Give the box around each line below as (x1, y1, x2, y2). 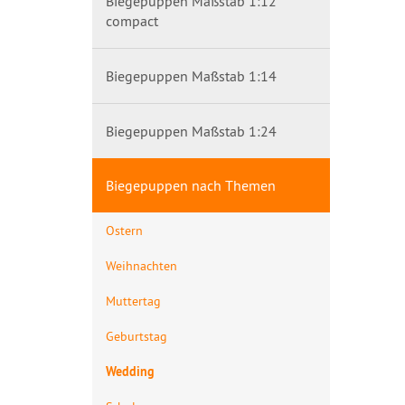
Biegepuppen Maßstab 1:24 (106, 122, 277, 140)
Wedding (106, 363, 155, 380)
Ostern (106, 221, 143, 239)
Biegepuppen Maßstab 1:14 (106, 67, 277, 85)
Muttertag (106, 292, 161, 309)
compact (106, 12, 158, 30)
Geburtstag (106, 327, 167, 344)
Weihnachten (106, 257, 177, 274)
